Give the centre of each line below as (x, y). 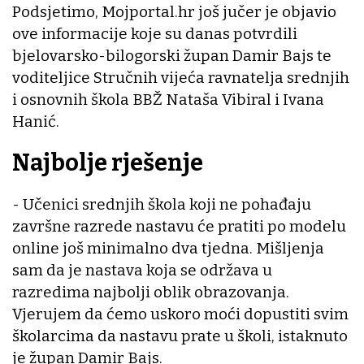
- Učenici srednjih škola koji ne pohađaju (162, 204)
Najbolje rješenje (108, 163)
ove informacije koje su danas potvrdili (155, 34)
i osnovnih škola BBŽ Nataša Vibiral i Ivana (168, 100)
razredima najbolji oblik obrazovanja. (151, 292)
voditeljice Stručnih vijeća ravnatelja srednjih (181, 78)
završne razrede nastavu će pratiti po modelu (179, 226)
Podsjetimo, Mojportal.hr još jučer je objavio (174, 12)
